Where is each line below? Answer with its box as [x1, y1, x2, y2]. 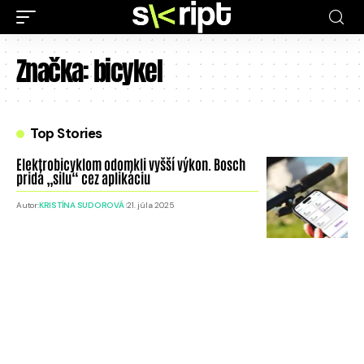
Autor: [16, 200, 39, 210]
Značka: [16, 51, 93, 91]
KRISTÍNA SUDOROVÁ [38, 200, 124, 210]
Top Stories [30, 124, 102, 142]
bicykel [93, 51, 162, 91]
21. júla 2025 [127, 200, 175, 210]
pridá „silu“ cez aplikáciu [16, 168, 150, 186]
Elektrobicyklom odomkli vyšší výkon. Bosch [16, 154, 245, 172]
